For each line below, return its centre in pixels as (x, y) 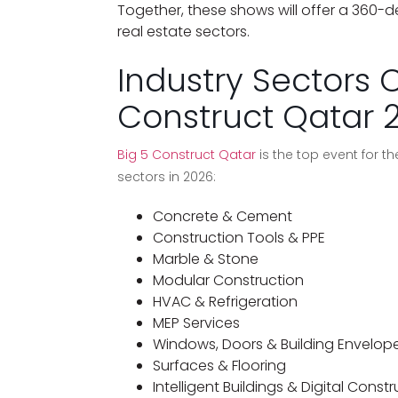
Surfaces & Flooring (219, 366)
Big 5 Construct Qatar (187, 155)
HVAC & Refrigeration (225, 302)
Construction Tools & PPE (239, 238)
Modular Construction (228, 281)
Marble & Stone (206, 259)
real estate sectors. (183, 31)
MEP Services (196, 323)
